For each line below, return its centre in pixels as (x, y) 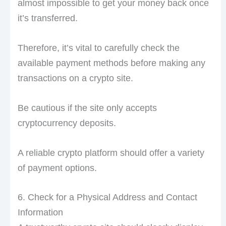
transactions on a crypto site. (75, 78)
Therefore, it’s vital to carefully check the (98, 48)
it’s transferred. (47, 18)
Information (40, 213)
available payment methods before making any (111, 63)
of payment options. (57, 168)
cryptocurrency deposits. (67, 123)
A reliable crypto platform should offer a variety (111, 153)
